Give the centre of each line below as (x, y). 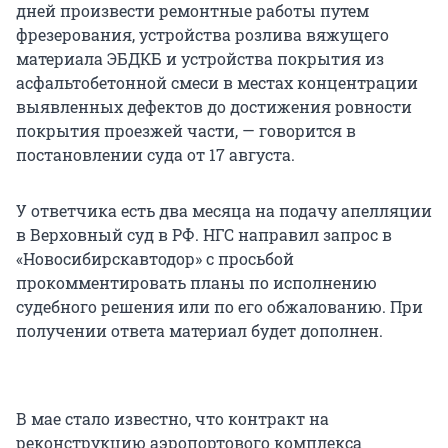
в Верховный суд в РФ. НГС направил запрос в (204, 235)
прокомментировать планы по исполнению (196, 283)
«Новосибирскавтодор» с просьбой (155, 259)
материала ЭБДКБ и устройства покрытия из (200, 59)
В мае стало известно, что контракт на (172, 419)
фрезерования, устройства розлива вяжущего (202, 35)
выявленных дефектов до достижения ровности (214, 107)
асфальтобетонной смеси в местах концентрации (217, 83)
